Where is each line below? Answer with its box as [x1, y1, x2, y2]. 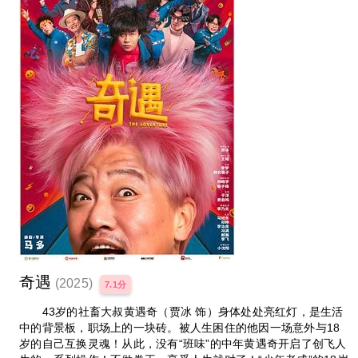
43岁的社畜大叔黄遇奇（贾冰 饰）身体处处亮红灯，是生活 [19, 304, 344, 318]
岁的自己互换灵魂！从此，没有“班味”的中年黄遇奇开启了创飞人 [19, 336, 347, 350]
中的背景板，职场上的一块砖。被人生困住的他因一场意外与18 [19, 320, 340, 334]
